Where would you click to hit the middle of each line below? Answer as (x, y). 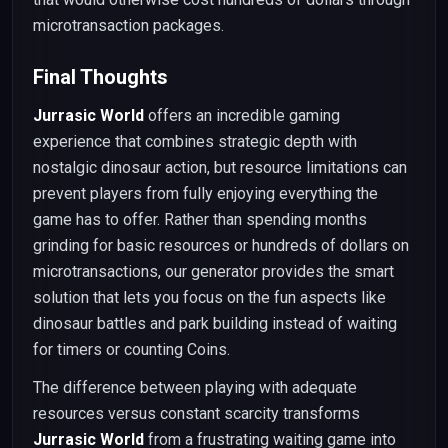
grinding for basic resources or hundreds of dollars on (221, 245)
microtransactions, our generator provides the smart (213, 271)
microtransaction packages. (128, 25)
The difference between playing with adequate (195, 387)
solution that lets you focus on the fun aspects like (209, 297)
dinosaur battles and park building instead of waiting (215, 323)
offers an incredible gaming (242, 115)
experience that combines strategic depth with (195, 141)
